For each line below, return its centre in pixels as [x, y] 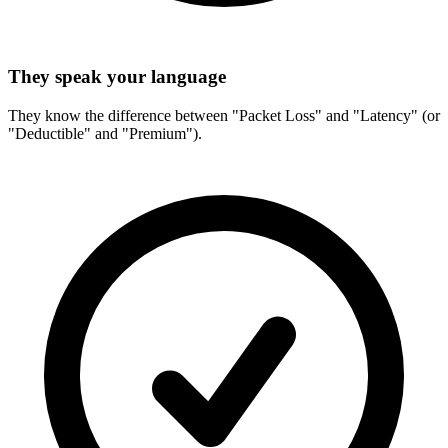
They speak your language [117, 77]
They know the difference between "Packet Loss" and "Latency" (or [224, 115]
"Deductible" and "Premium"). [105, 133]
